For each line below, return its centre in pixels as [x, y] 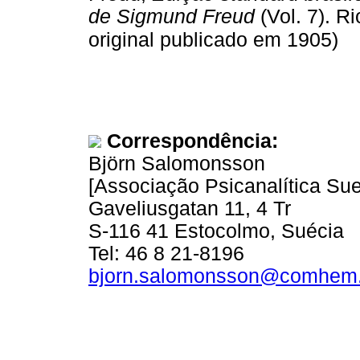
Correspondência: [192, 141]
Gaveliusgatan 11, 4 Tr [190, 208]
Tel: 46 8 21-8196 [166, 253]
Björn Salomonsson [177, 163]
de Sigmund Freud [172, 16]
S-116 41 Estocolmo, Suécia [216, 231]
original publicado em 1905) [213, 39]
